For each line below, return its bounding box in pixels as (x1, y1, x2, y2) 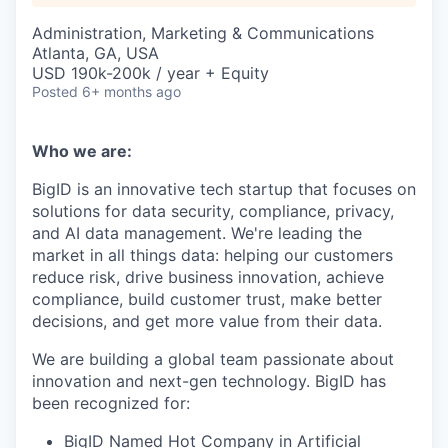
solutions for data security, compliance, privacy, (32, 201, 394, 221)
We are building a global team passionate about (32, 349, 394, 369)
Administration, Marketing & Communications (32, 23, 374, 43)
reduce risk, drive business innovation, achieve (32, 267, 384, 287)
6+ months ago (82, 83, 181, 100)
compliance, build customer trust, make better (32, 289, 382, 309)
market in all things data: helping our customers (32, 245, 393, 265)
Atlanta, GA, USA (32, 43, 159, 63)
